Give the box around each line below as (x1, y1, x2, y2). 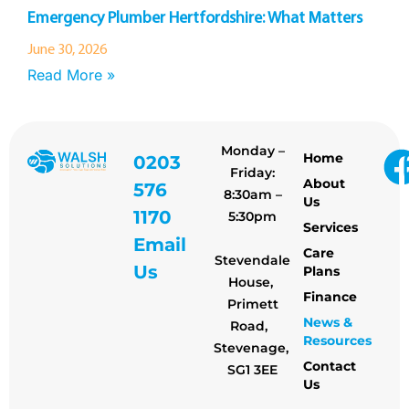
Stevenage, (213, 340, 292, 356)
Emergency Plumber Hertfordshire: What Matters (27, 10, 362, 27)
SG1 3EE (227, 362, 278, 378)
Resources (303, 332, 372, 349)
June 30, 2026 (27, 43, 107, 58)
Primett (226, 296, 278, 312)
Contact (303, 358, 357, 374)
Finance (303, 288, 358, 305)
